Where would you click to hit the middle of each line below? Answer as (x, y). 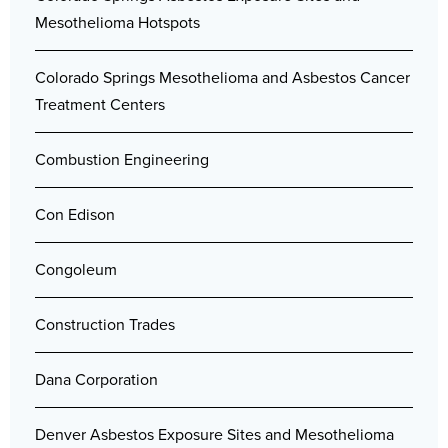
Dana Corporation (96, 380)
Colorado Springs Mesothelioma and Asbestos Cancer (222, 78)
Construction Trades (105, 325)
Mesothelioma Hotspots (117, 23)
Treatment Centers (100, 105)
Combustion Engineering (122, 160)
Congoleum (76, 270)
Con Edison (75, 215)
